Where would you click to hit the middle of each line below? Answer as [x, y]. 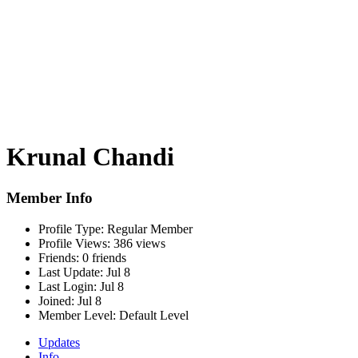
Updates [59, 342]
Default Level [152, 315]
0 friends [103, 257]
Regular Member [148, 229]
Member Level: [77, 315]
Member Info [50, 197]
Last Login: [68, 286]
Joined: [56, 300]
